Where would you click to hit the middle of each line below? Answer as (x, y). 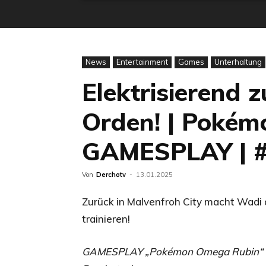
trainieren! (106, 218)
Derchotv (111, 174)
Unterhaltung (238, 61)
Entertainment (142, 61)
